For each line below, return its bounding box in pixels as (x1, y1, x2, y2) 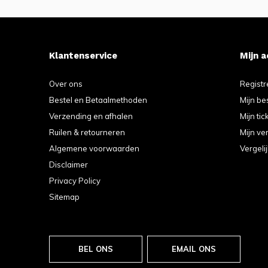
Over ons (49, 79, 83, 89)
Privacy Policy (49, 176, 100, 185)
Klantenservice (49, 50, 117, 61)
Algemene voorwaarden (49, 144, 139, 153)
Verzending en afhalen (49, 111, 133, 121)
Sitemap (49, 192, 80, 202)
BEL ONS (78, 244, 114, 254)
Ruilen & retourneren (49, 127, 125, 137)
